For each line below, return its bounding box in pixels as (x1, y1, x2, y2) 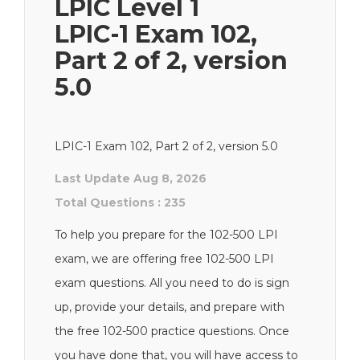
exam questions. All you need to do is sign (55, 276, 289, 290)
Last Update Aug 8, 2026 (55, 171, 207, 186)
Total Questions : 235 (55, 195, 186, 210)
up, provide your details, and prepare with (55, 300, 284, 314)
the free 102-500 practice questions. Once (55, 324, 289, 338)
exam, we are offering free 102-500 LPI (55, 252, 274, 266)
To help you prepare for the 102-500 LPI (55, 227, 278, 242)
